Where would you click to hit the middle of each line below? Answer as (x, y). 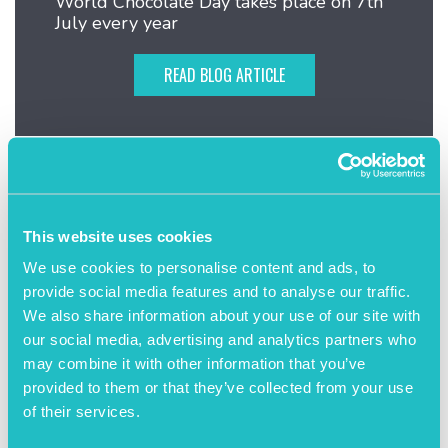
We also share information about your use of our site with (222, 315)
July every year (116, 23)
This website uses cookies (118, 235)
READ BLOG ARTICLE (224, 75)
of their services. (81, 411)
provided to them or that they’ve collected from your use (218, 387)
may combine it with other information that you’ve (194, 363)
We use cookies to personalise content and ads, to (199, 267)
